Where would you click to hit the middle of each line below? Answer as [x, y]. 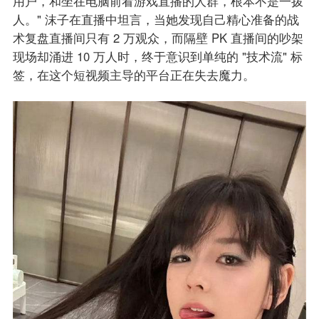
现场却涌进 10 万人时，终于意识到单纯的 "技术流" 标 [157, 57]
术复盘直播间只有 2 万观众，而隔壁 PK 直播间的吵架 [158, 38]
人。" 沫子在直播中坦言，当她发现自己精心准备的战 [156, 20]
